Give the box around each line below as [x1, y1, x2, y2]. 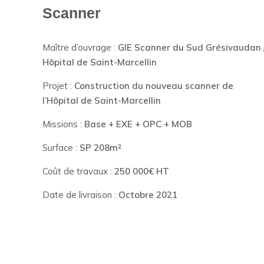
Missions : [42, 118, 84, 130]
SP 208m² [80, 142, 121, 153]
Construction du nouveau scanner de [74, 80, 233, 91]
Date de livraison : [42, 189, 118, 200]
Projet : [42, 80, 74, 91]
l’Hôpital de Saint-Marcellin [42, 95, 161, 106]
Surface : [42, 142, 80, 153]
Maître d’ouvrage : [42, 42, 118, 53]
